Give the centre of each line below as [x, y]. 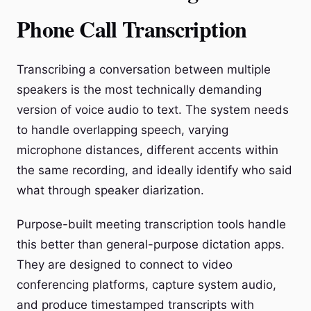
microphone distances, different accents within [148, 150]
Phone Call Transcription [132, 29]
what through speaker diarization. [110, 190]
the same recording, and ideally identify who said [154, 170]
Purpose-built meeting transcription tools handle [151, 224]
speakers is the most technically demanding [139, 90]
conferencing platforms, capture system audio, [146, 285]
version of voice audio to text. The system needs [153, 110]
